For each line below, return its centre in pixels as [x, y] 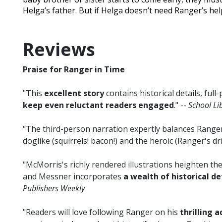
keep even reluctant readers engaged [98, 105]
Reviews [59, 50]
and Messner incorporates [73, 177]
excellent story [74, 93]
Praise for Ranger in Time [74, 70]
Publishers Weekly [54, 189]
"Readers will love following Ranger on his [101, 212]
